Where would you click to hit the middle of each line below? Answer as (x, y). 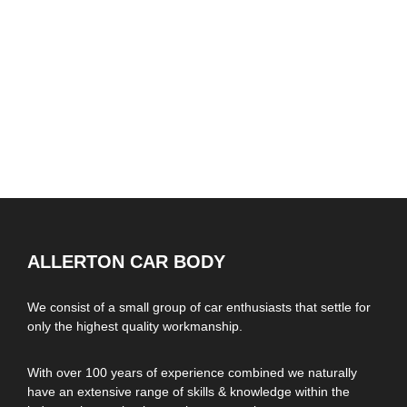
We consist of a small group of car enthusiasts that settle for (199, 308)
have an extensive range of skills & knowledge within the (189, 392)
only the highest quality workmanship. (135, 327)
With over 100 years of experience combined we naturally (192, 373)
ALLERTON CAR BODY (126, 262)
